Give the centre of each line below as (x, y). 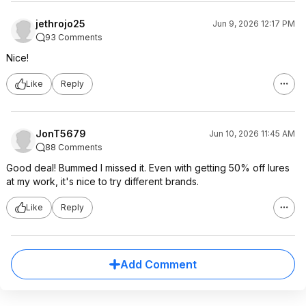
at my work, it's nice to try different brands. (102, 181)
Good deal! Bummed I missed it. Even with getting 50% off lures (148, 167)
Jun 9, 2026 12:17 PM (254, 23)
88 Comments (74, 147)
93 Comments (74, 37)
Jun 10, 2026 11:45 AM (252, 133)
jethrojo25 (60, 23)
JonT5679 (61, 133)
